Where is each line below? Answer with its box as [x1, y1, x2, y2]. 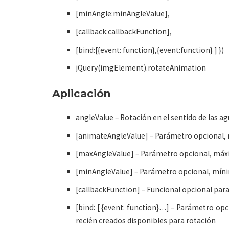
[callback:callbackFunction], [76, 27, 172, 37]
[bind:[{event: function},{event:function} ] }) [76, 44, 224, 55]
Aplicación [52, 87, 111, 100]
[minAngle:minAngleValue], [76, 9, 170, 19]
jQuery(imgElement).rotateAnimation [76, 62, 207, 73]
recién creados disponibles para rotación [76, 216, 216, 226]
